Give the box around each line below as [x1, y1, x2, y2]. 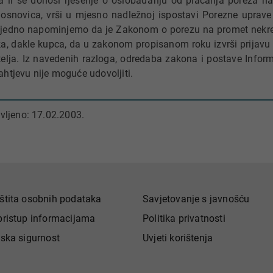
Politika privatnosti [142, 213, 225, 224]
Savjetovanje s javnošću [142, 193, 250, 205]
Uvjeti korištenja [142, 232, 213, 244]
